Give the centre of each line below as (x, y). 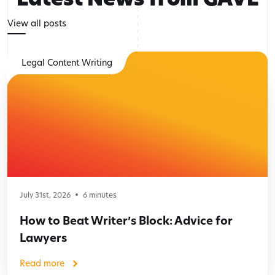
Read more (42, 263)
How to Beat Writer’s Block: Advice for (126, 221)
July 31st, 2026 (45, 195)
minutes (102, 195)
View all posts (37, 23)
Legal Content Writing (67, 63)
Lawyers (43, 238)
